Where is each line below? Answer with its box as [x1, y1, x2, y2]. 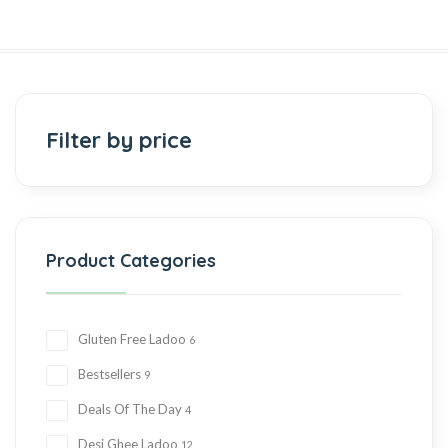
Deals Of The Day [77, 400, 182, 417]
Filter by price [46, 125, 192, 154]
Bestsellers [77, 365, 141, 382]
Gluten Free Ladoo [77, 330, 186, 347]
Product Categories [46, 248, 216, 272]
